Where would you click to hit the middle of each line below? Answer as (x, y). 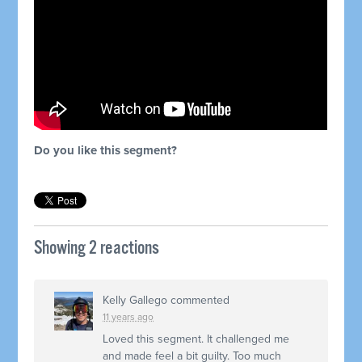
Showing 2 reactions (97, 249)
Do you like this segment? (106, 151)
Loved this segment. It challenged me (196, 339)
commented (199, 301)
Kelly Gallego (135, 301)
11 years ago (128, 317)
